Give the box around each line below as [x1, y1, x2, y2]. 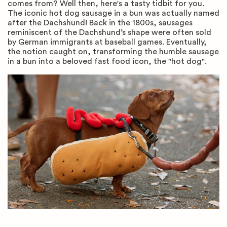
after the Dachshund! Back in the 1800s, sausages [8, 18, 193, 27]
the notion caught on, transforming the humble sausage [8, 47, 219, 56]
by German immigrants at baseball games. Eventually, [8, 37, 207, 46]
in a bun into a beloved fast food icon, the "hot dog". [8, 57, 209, 65]
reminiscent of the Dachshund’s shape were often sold [8, 28, 211, 36]
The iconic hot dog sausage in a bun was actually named [8, 9, 219, 17]
